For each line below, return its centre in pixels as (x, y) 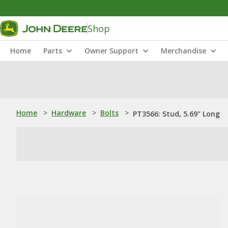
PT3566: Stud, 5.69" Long (176, 114)
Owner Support (111, 51)
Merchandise (183, 51)
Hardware (69, 113)
